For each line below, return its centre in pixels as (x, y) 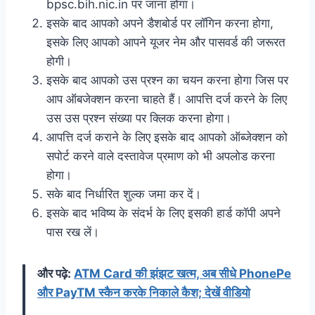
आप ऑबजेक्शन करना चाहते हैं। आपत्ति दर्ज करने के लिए (167, 99)
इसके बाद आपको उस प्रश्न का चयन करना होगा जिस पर (167, 80)
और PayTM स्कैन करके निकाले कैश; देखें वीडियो (144, 292)
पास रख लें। (73, 232)
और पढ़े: (56, 273)
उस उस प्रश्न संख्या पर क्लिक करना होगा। (139, 118)
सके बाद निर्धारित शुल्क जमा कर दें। (124, 194)
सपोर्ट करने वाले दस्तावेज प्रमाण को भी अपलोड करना (161, 156)
